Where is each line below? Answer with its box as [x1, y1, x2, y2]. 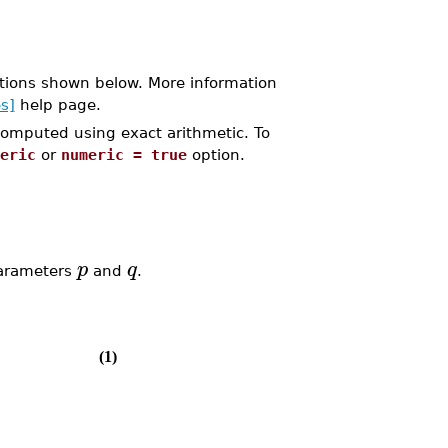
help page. [14, 96, 101, 113]
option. [186, 146, 245, 163]
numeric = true [60, 146, 187, 163]
